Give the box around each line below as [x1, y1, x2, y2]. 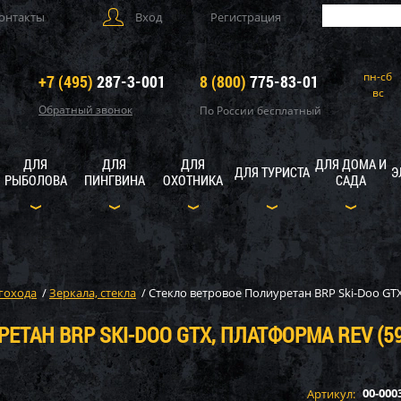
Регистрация [209, 9, 281, 25]
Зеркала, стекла [49, 285, 136, 301]
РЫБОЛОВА [4, 171, 67, 189]
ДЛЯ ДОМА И [314, 155, 387, 173]
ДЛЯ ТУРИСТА [234, 163, 310, 181]
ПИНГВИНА [83, 171, 145, 189]
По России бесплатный [200, 103, 321, 118]
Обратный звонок [38, 102, 132, 117]
